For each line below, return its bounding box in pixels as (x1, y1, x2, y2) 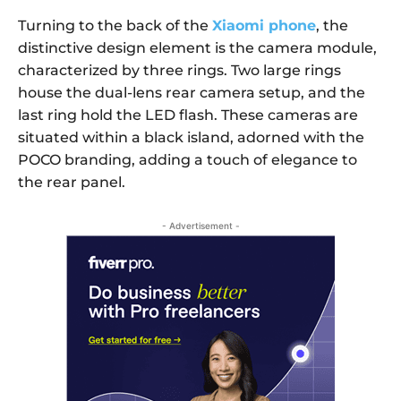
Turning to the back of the (18, 17, 212, 35)
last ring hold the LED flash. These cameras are (18, 107, 358, 124)
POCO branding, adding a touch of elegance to (18, 151, 357, 169)
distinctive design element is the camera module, (18, 39, 377, 57)
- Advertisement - (161, 220, 240, 232)
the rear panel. (18, 174, 125, 192)
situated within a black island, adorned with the (18, 129, 364, 147)
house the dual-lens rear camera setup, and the (18, 84, 365, 102)
